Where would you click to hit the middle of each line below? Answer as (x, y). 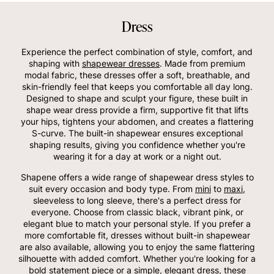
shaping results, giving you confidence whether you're (137, 144)
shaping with (55, 63)
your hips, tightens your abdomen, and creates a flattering (137, 121)
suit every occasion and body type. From (112, 188)
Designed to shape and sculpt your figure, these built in (137, 98)
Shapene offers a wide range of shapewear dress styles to (137, 177)
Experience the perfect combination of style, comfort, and (137, 51)
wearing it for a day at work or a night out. (137, 156)
